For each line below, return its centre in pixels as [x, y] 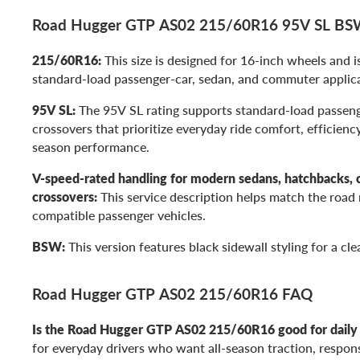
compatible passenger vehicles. [119, 215]
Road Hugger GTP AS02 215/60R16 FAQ [172, 294]
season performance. [91, 146]
